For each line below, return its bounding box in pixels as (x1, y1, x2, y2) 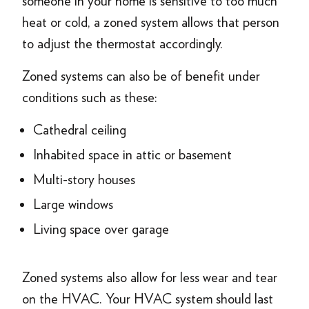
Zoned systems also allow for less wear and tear (22, 269, 277, 286)
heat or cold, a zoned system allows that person (22, 14, 279, 30)
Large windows (33, 196, 113, 212)
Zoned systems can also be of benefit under (22, 68, 260, 84)
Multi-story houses (33, 171, 135, 188)
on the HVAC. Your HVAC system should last (22, 290, 273, 307)
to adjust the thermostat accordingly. (22, 35, 223, 52)
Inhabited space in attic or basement (33, 146, 232, 163)
